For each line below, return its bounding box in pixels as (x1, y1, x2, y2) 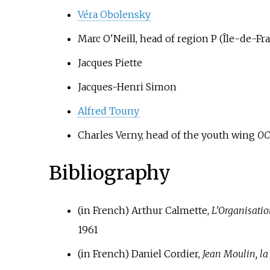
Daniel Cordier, (128, 248, 202, 260)
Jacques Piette (77, 57, 142, 69)
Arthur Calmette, (128, 204, 212, 217)
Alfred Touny (77, 105, 139, 118)
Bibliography (48, 160, 171, 185)
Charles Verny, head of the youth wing (77, 129, 257, 142)
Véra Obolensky (77, 8, 151, 21)
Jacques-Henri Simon (77, 81, 177, 93)
